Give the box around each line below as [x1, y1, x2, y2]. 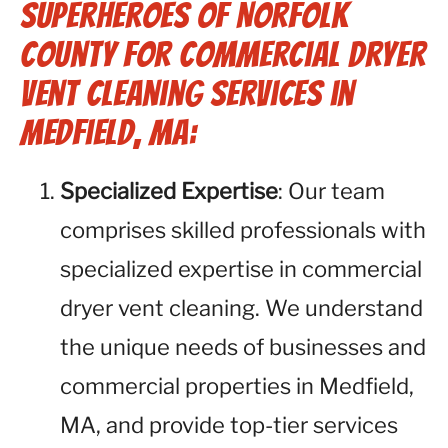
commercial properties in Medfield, [60, 373, 414, 399]
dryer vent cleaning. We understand [60, 295, 423, 321]
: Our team [278, 178, 385, 204]
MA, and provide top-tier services [60, 412, 398, 438]
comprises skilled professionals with [60, 217, 426, 243]
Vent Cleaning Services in [20, 74, 354, 113]
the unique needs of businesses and [60, 334, 426, 360]
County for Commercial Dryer [20, 35, 426, 74]
